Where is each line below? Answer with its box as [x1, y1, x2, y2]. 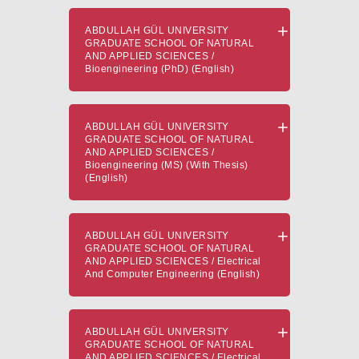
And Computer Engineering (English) [85, 268, 260, 280]
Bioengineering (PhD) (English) [85, 63, 234, 75]
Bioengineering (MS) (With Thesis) [85, 159, 248, 171]
